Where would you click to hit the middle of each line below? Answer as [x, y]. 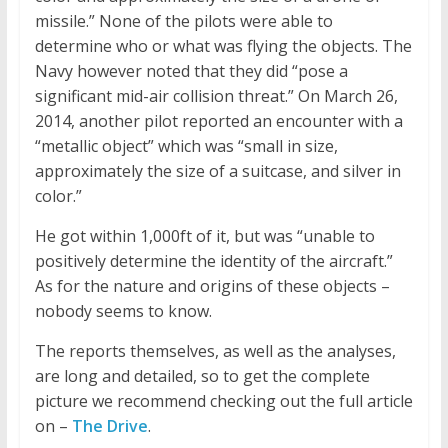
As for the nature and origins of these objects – [212, 286]
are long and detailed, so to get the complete [202, 376]
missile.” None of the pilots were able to [183, 21]
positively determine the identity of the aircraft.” [213, 261]
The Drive [109, 426]
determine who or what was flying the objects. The [223, 46]
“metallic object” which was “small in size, [186, 146]
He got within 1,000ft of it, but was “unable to [204, 236]
